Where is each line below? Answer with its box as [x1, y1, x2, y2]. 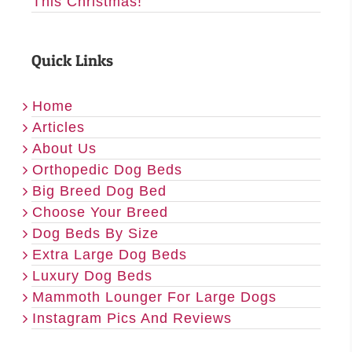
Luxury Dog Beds [32, 267, 152, 284]
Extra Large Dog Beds [32, 246, 187, 262]
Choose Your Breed [32, 203, 168, 220]
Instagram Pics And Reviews [32, 310, 232, 326]
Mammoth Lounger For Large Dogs [32, 288, 277, 305]
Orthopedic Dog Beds [32, 161, 182, 178]
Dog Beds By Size [32, 225, 159, 241]
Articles [32, 119, 85, 135]
